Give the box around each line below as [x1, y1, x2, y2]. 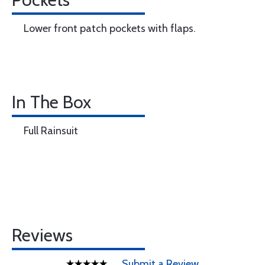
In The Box [12, 91, 91, 113]
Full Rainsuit [24, 124, 78, 137]
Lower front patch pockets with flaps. [24, 22, 196, 35]
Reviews [12, 224, 73, 246]
